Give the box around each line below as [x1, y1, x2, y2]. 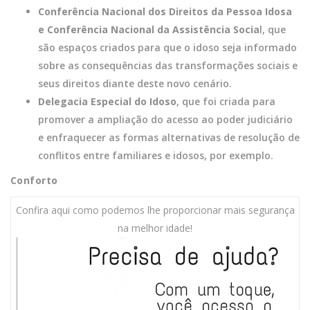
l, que [259, 22, 286, 36]
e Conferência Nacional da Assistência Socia [38, 22, 259, 36]
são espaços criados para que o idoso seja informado [38, 40, 297, 54]
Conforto [10, 173, 58, 187]
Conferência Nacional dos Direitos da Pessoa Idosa [38, 4, 292, 18]
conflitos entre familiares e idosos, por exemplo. [38, 148, 273, 162]
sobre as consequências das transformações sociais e [38, 58, 298, 72]
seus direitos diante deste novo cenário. [38, 76, 232, 90]
